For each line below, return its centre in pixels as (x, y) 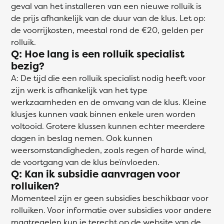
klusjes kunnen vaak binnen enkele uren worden (103, 114)
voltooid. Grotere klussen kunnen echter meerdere (108, 126)
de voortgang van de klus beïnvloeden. (85, 162)
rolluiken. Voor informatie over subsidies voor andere (111, 210)
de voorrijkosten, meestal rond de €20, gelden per (107, 30)
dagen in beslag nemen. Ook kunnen (82, 138)
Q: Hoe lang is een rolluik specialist (98, 53)
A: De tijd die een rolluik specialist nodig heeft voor (108, 78)
